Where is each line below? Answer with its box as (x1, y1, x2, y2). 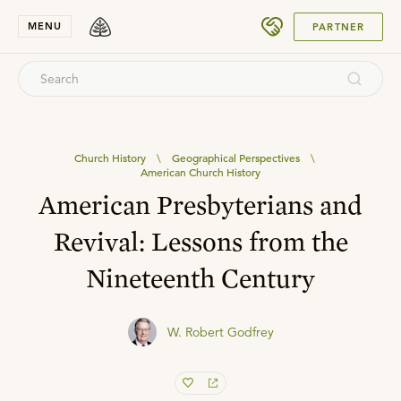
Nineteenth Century (86, 261, 315, 294)
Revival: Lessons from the (53, 225, 348, 257)
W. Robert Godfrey (166, 324, 274, 340)
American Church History (140, 165, 260, 179)
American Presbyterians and (38, 188, 363, 220)
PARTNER (312, 20, 364, 33)
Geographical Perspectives (172, 150, 301, 165)
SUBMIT (315, 13, 354, 25)
